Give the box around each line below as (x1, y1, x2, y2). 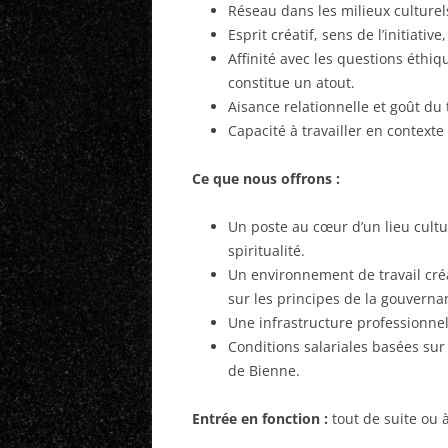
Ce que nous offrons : (192, 169, 340, 188)
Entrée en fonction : (192, 409, 328, 428)
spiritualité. (228, 241, 305, 260)
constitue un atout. (228, 73, 355, 92)
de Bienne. (228, 361, 300, 380)
